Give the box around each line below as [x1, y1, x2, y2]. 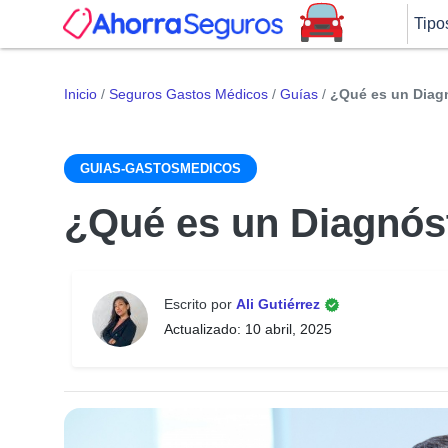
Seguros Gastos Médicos [109, 86, 268, 102]
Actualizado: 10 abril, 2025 [164, 321, 332, 337]
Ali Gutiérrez [236, 296, 324, 312]
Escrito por [164, 296, 236, 312]
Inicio [64, 86, 97, 102]
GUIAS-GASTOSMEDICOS [80, 161, 241, 176]
